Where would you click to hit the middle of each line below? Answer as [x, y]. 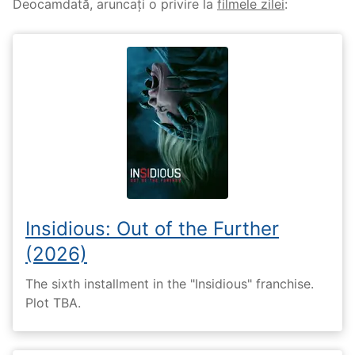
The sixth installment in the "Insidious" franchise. [170, 283]
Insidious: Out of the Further [152, 229]
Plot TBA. [53, 302]
